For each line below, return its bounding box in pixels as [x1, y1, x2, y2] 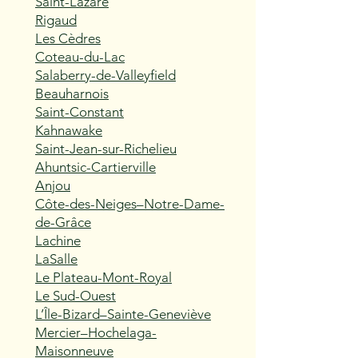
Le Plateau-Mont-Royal [35, 269, 172, 285]
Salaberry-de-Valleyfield [35, 67, 176, 83]
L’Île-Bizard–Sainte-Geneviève [35, 306, 211, 322]
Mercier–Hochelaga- [35, 324, 157, 340]
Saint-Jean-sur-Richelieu [35, 141, 177, 157]
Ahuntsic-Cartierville [35, 159, 156, 175]
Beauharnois [35, 86, 109, 101]
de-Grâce [35, 214, 91, 230]
